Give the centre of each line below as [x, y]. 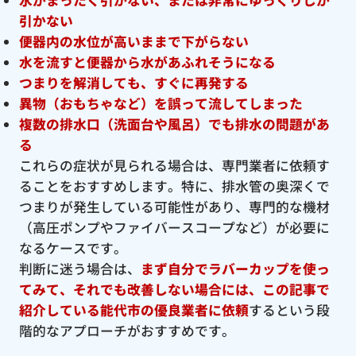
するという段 [289, 310]
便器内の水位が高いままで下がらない [133, 41]
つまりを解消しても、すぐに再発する [133, 82]
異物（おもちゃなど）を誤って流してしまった [161, 103]
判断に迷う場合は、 [79, 268]
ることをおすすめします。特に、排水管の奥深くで [174, 186]
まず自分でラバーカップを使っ [235, 268]
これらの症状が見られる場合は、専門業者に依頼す [174, 165]
